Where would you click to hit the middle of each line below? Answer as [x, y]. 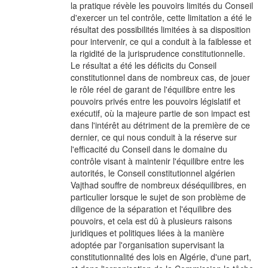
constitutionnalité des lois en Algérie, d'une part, [161, 257]
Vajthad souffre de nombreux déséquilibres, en [159, 185]
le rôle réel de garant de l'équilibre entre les [153, 89]
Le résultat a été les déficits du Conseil [144, 65]
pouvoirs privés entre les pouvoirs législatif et [156, 101]
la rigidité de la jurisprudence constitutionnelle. [158, 53]
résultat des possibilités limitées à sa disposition [161, 29]
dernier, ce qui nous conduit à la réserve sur [154, 137]
